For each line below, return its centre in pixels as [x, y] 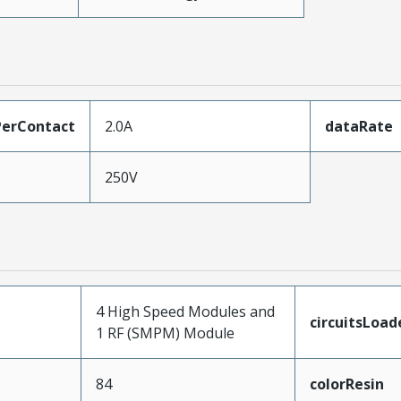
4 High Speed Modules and [185, 311]
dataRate [358, 126]
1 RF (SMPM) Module [165, 333]
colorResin [346, 384]
